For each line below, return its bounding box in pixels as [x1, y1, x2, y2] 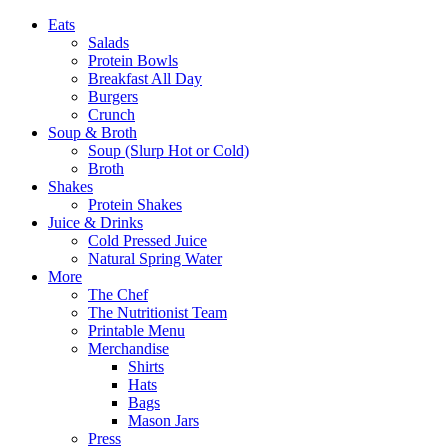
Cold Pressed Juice [88, 232, 207, 249]
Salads [88, 34, 129, 51]
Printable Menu [88, 322, 185, 339]
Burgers [88, 88, 138, 105]
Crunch [88, 106, 135, 123]
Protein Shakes [88, 196, 182, 213]
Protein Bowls [88, 52, 178, 69]
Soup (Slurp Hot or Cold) [88, 142, 249, 159]
